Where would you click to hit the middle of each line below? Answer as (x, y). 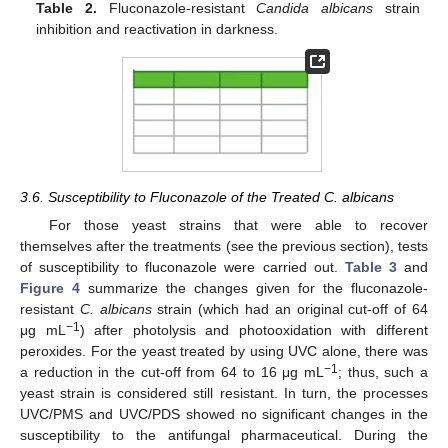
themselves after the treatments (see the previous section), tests (224, 245)
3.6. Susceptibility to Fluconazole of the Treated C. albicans (207, 196)
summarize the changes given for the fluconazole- (254, 287)
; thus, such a (383, 371)
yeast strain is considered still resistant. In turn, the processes (224, 392)
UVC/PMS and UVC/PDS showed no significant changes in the (224, 413)
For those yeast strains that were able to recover (238, 224)
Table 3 (370, 266)
